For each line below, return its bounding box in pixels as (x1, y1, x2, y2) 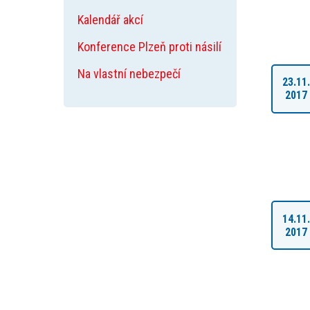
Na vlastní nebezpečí (77, 66, 181, 81)
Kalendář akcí (77, 12, 143, 27)
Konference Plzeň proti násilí (77, 39, 221, 54)
